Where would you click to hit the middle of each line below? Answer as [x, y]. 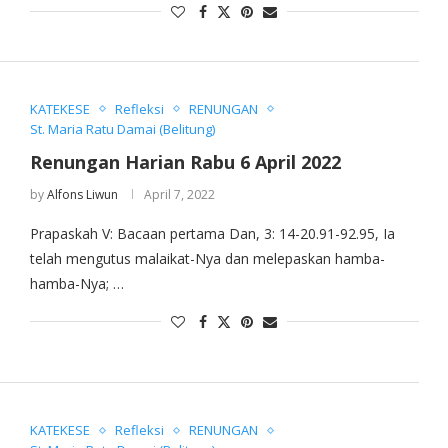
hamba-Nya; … [76, 283]
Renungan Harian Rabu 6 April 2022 [185, 161]
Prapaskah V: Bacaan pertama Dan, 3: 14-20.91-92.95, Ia [212, 233]
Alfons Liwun [82, 194]
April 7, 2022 [179, 194]
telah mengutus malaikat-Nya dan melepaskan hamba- [207, 258]
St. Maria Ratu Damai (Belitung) [122, 128]
